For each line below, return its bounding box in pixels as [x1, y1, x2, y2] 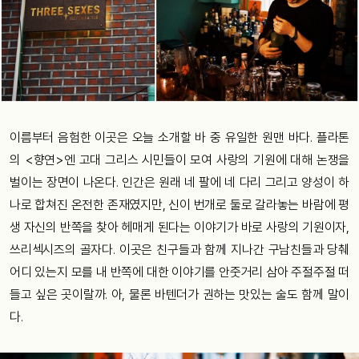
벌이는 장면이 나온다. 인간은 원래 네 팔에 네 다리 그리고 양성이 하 [10, 174, 349, 190]
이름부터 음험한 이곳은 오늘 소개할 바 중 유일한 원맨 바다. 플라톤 [10, 129, 349, 145]
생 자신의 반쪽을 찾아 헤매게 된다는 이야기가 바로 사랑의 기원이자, [10, 219, 349, 235]
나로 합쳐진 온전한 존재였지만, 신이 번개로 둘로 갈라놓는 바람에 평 [10, 196, 349, 212]
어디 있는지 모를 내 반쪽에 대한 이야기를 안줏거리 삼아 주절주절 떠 [10, 264, 349, 280]
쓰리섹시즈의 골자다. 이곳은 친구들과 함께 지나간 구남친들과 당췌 [10, 241, 349, 257]
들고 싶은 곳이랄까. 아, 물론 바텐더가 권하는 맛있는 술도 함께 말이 [10, 286, 349, 302]
